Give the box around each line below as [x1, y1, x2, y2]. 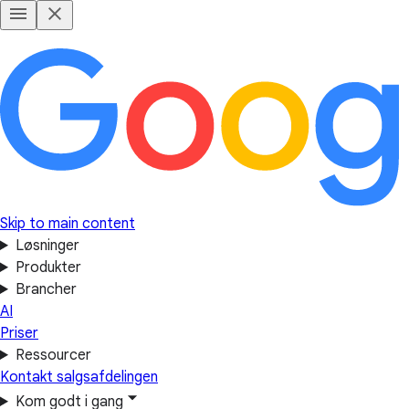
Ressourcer [15, 346, 91, 364]
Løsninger [15, 236, 79, 255]
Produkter [15, 258, 81, 277]
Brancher [15, 280, 77, 299]
